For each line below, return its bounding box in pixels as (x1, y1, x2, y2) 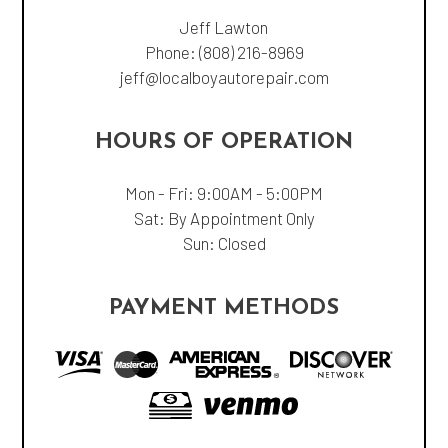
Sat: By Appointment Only (133, 207, 315, 228)
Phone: (144, 41, 199, 62)
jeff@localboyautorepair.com (119, 66, 329, 87)
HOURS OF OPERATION (95, 130, 353, 154)
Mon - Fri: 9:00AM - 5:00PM (125, 182, 323, 203)
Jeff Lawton (180, 16, 268, 37)
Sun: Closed (182, 232, 266, 253)
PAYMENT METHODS (109, 296, 339, 320)
